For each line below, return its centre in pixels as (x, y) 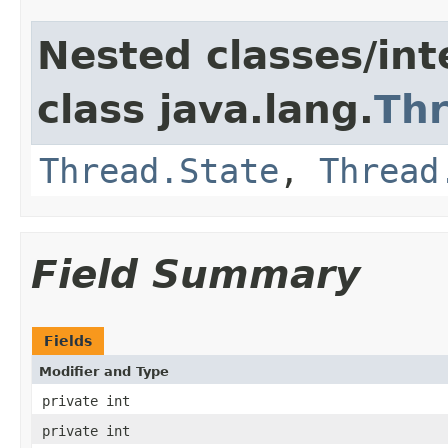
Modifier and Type (104, 371)
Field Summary (195, 274)
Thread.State (159, 170)
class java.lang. (205, 109)
